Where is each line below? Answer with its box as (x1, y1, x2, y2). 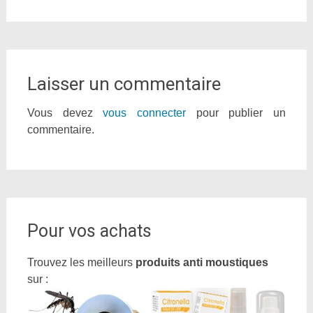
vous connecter (103, 107, 186, 119)
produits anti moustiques (135, 256, 268, 268)
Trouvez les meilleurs (27, 256, 136, 268)
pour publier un (186, 107, 286, 119)
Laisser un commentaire (27, 73, 221, 94)
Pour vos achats (27, 221, 152, 241)
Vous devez (27, 107, 103, 119)
